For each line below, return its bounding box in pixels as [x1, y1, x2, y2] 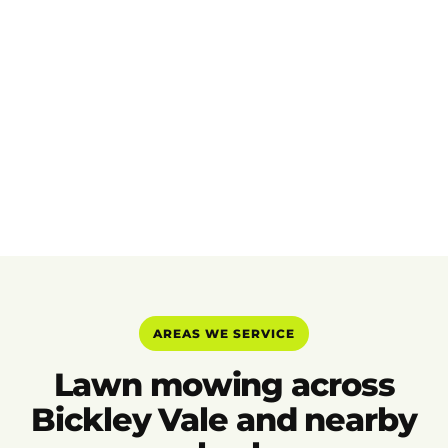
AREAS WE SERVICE [153, 325, 295, 341]
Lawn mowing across [53, 365, 395, 405]
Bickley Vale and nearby [31, 400, 417, 440]
